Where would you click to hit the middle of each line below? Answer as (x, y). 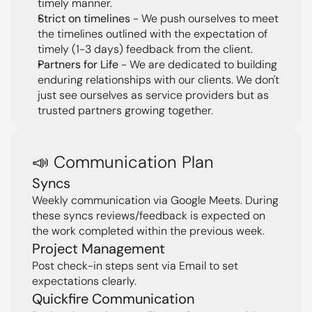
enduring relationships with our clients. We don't (158, 80)
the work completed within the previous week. (148, 231)
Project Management (99, 249)
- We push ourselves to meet (204, 18)
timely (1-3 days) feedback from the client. (145, 49)
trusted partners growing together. (125, 110)
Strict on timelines (84, 18)
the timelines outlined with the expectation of (153, 34)
